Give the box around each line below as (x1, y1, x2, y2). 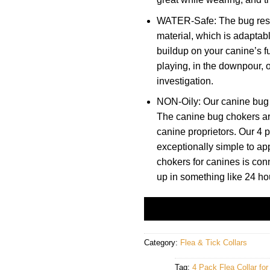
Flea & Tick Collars (180, 237, 247, 247)
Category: (144, 237, 180, 247)
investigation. (156, 75, 213, 86)
